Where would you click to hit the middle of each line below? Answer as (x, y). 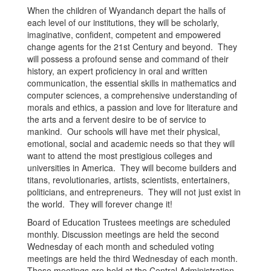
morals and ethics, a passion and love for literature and (132, 107)
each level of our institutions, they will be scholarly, (123, 22)
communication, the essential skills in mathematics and (132, 83)
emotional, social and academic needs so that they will (131, 143)
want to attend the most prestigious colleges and (120, 155)
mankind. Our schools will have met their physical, (124, 131)
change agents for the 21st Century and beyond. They (132, 47)
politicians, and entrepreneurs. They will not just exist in (134, 192)
